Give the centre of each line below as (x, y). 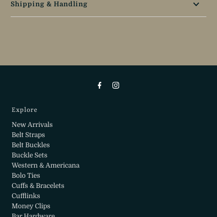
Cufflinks (26, 196)
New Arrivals (32, 124)
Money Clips (31, 206)
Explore (25, 110)
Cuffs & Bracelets (38, 186)
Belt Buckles (31, 145)
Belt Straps (29, 135)
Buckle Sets (30, 155)
